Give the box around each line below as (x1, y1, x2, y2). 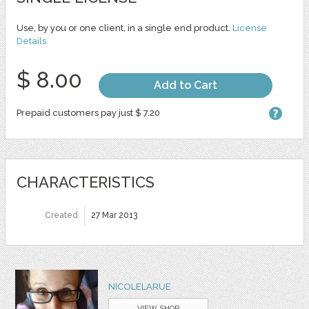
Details (16, 36, 46, 47)
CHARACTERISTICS (16, 173, 154, 192)
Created (44, 210, 78, 221)
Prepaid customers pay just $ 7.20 (16, 108, 160, 119)
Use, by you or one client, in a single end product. (16, 23, 232, 34)
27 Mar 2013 (90, 210, 137, 221)
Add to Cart (153, 79, 217, 92)
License (232, 23, 267, 34)
